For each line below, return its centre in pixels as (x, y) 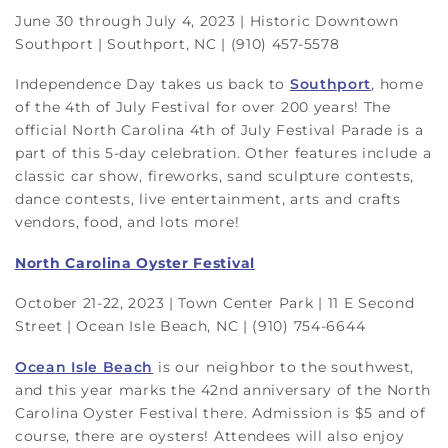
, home (397, 84)
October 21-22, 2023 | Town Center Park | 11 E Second (215, 303)
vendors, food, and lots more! (127, 222)
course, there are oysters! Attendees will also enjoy (210, 435)
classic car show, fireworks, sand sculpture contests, (215, 176)
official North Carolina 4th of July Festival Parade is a (219, 130)
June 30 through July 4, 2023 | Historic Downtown (207, 20)
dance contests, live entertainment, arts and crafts (208, 199)
